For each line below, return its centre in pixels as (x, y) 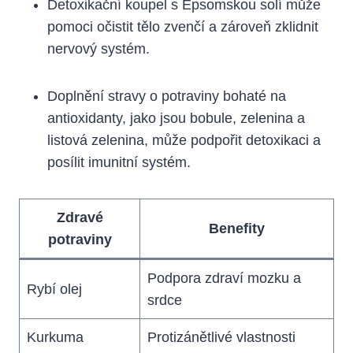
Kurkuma (55, 337)
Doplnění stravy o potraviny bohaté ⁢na (167, 96)
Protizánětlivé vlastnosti (221, 337)
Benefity (237, 228)
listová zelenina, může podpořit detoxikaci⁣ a (184, 140)
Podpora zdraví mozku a (224, 278)
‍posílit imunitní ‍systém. (119, 162)
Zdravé (80, 217)
